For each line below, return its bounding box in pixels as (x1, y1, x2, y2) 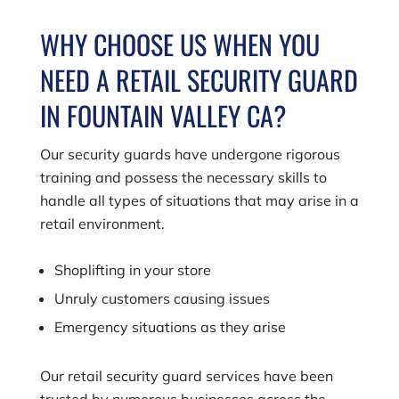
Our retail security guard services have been (39, 366, 333, 385)
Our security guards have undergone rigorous (39, 144, 340, 163)
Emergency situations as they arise (53, 317, 286, 336)
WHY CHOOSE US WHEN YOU (39, 23, 320, 64)
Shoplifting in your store (53, 260, 211, 279)
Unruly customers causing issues (53, 289, 270, 307)
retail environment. (39, 214, 165, 232)
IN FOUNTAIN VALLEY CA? (39, 94, 286, 135)
